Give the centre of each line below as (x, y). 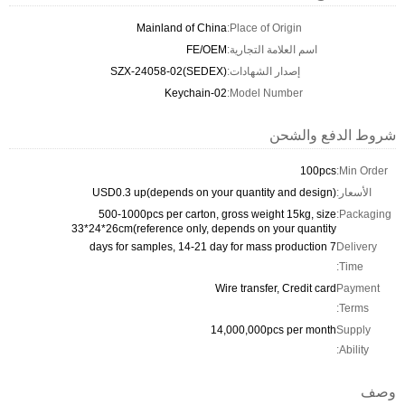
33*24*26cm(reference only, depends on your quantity (204, 229)
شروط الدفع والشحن (333, 135)
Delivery (357, 247)
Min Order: (363, 171)
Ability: (354, 350)
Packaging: (365, 214)
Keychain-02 (196, 93)
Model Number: (266, 93)
